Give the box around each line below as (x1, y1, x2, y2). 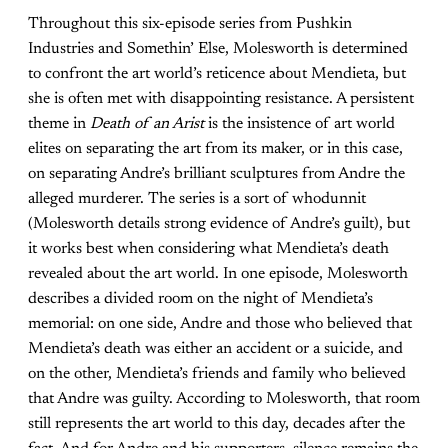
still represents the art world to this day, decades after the (28, 415, 405, 432)
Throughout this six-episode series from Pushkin (28, 15, 352, 32)
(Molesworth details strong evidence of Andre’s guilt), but (28, 215, 410, 232)
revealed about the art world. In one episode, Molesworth (28, 265, 408, 282)
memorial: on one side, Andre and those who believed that (28, 315, 412, 332)
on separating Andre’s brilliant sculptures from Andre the (28, 165, 405, 182)
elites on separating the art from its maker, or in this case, (28, 140, 403, 157)
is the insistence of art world (204, 115, 395, 132)
